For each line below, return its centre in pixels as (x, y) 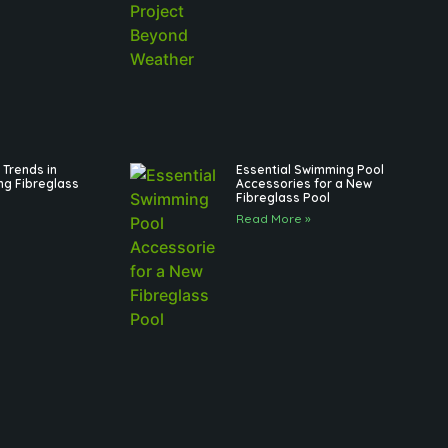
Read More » (273, 219)
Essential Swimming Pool (309, 170)
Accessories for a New (303, 184)
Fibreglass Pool (282, 198)
